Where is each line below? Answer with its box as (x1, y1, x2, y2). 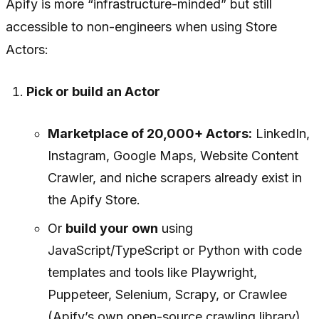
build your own (65, 221, 158, 236)
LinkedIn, (251, 126, 310, 142)
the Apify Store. (47, 192, 140, 208)
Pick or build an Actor (26, 84, 161, 100)
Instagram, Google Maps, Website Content (47, 148, 298, 164)
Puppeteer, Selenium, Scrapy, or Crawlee (47, 287, 287, 303)
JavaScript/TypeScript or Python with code (47, 243, 302, 258)
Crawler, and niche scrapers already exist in (47, 170, 302, 186)
